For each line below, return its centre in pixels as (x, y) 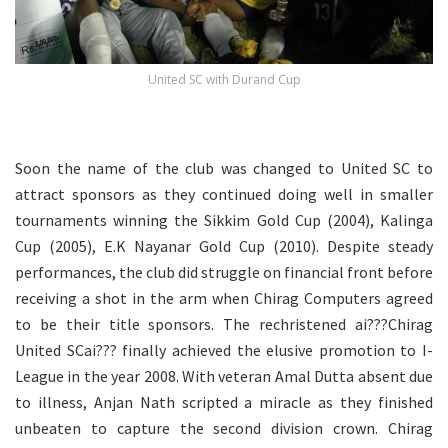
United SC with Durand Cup (224, 79)
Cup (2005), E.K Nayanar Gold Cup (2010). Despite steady (224, 245)
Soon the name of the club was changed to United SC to (224, 167)
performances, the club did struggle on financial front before (224, 271)
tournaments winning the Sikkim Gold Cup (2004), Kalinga (224, 219)
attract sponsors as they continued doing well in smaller (224, 193)
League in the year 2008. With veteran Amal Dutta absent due (224, 375)
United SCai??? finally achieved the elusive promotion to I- (224, 349)
